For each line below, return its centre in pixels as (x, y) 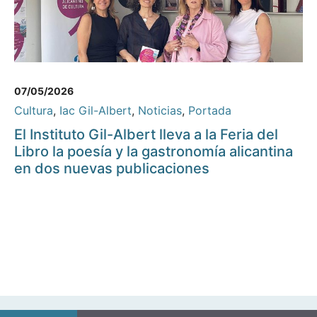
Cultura (34, 111)
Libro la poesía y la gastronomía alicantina (154, 152)
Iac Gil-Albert (96, 111)
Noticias (160, 111)
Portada (210, 111)
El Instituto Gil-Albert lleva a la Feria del (146, 135)
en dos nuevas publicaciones (112, 169)
